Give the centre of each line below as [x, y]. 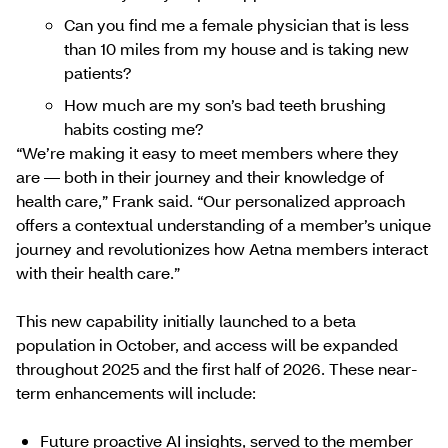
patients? [98, 73]
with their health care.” [98, 273]
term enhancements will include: [136, 393]
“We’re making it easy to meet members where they [207, 153]
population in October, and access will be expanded [207, 345]
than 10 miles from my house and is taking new [236, 49]
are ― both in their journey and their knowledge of [200, 177]
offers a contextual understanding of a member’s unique [223, 225]
